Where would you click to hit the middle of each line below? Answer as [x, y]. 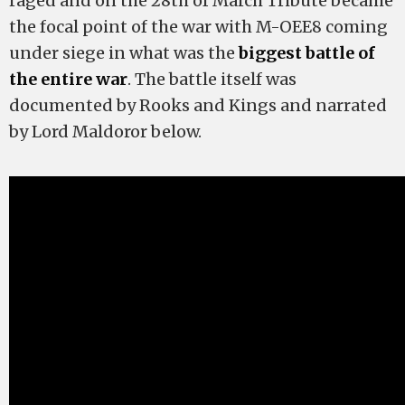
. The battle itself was [212, 79]
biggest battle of [307, 53]
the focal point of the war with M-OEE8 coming [198, 27]
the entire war [68, 79]
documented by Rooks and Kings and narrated [198, 105]
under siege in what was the [124, 53]
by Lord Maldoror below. [105, 132]
